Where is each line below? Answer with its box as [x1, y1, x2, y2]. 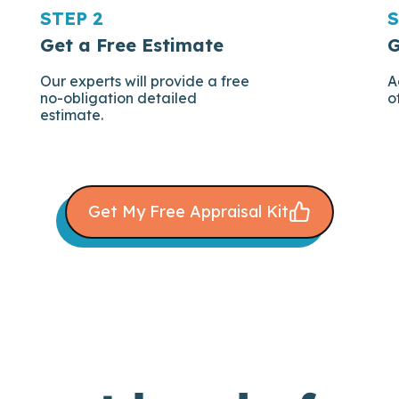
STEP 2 [39, 6, 103, 29]
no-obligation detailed [39, 88, 197, 107]
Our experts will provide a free [39, 71, 249, 90]
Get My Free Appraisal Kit [88, 200, 289, 222]
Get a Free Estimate [39, 33, 224, 56]
